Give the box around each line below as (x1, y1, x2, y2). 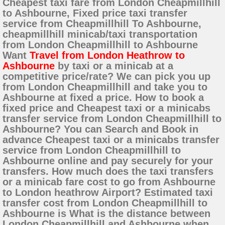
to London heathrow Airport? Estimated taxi (3, 187, 213, 198)
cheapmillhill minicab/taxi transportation (3, 29, 197, 40)
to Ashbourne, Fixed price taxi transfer (3, 8, 187, 19)
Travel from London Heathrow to (30, 50, 185, 61)
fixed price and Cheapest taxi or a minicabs (3, 102, 210, 114)
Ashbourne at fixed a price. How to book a (3, 92, 204, 103)
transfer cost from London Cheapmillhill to (3, 197, 207, 209)
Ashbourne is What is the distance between (3, 208, 210, 219)
